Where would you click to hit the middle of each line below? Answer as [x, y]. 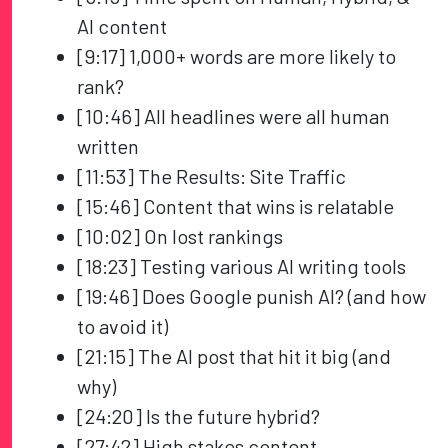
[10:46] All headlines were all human [234, 116]
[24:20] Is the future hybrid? [199, 416]
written [108, 146]
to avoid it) [123, 326]
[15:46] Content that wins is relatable [236, 206]
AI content [122, 26]
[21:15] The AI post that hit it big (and [234, 356]
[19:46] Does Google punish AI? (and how [252, 296]
